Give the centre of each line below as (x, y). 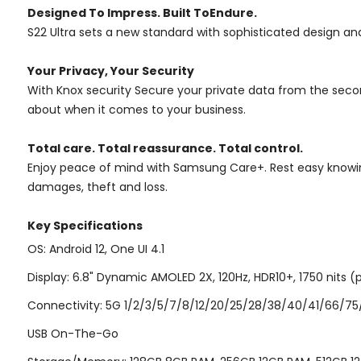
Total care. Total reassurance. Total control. (165, 148)
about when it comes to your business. (137, 109)
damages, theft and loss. (98, 187)
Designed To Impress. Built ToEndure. (142, 12)
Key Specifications (85, 225)
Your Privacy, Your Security (111, 71)
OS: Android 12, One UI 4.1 (96, 249)
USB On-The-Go (73, 333)
